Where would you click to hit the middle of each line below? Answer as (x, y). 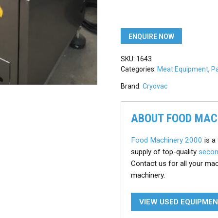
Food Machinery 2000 (167, 140)
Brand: (131, 86)
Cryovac (155, 86)
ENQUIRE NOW (151, 37)
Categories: (139, 69)
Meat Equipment (183, 69)
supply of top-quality (165, 152)
